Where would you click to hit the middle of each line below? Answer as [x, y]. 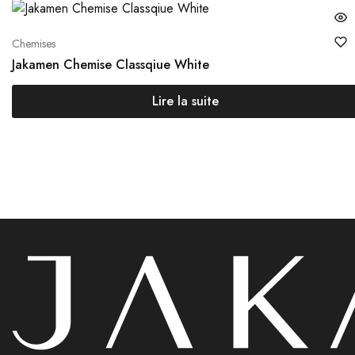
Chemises [34, 44]
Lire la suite [185, 101]
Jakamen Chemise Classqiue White [111, 65]
